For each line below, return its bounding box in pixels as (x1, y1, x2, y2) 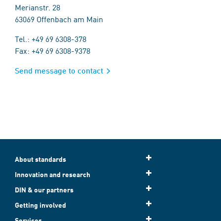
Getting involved (15, 201, 66, 209)
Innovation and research (15, 170, 90, 179)
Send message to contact (15, 66, 103, 75)
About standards (15, 155, 66, 163)
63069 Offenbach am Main (15, 13, 103, 24)
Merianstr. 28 (15, 1, 60, 12)
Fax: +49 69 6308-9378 (15, 45, 90, 56)
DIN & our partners (15, 185, 74, 194)
